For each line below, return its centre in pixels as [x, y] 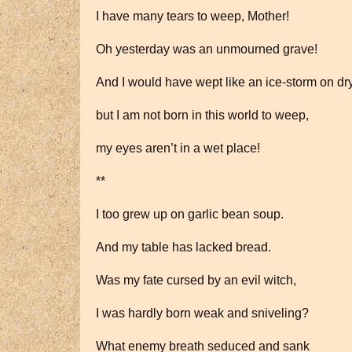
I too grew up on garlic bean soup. [190, 214]
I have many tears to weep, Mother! [192, 16]
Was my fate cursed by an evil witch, [196, 280]
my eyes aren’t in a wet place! [178, 148]
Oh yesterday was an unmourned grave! [207, 49]
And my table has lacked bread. [183, 247]
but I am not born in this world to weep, [202, 115]
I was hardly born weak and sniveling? [202, 313]
